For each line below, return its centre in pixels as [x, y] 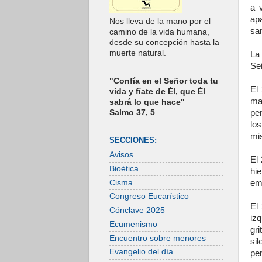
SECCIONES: [133, 140]
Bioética [124, 168]
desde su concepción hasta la [164, 43]
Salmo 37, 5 [132, 113]
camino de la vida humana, [159, 32]
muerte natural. [138, 53]
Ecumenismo [133, 224]
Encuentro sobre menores [158, 238]
